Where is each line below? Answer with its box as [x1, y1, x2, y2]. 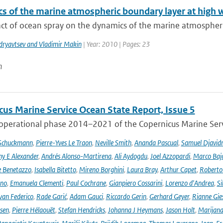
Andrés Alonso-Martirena [41, 151, 111, 161]
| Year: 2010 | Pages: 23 [81, 39, 150, 49]
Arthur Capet [160, 165, 197, 174]
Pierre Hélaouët [11, 205, 55, 215]
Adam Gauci [69, 192, 103, 201]
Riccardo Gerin [106, 192, 146, 201]
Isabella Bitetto [34, 165, 76, 174]
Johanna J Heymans [108, 205, 163, 215]
